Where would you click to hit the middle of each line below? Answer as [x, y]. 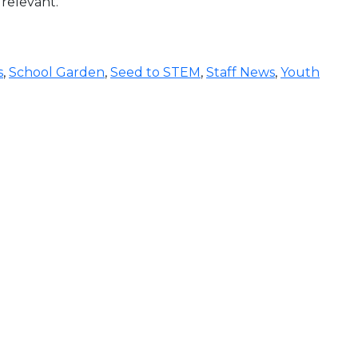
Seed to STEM [155, 73]
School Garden [57, 73]
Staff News [241, 73]
